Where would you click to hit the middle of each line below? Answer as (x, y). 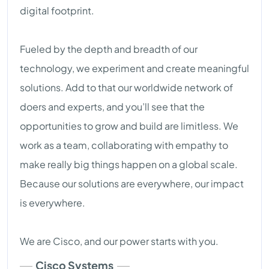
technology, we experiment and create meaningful (134, 68)
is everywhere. (53, 203)
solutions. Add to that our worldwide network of (126, 88)
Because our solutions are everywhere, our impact (132, 184)
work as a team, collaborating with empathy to (124, 145)
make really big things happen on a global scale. (129, 165)
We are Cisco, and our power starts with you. (119, 241)
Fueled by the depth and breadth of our (109, 49)
